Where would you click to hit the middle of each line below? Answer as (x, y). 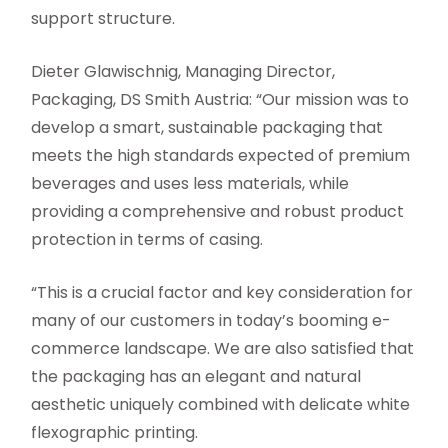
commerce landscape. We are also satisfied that (223, 349)
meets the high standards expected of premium (221, 156)
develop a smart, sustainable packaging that (207, 128)
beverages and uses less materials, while (190, 184)
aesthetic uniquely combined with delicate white (221, 405)
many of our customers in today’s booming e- (211, 321)
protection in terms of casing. (147, 240)
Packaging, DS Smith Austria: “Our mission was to (220, 100)
